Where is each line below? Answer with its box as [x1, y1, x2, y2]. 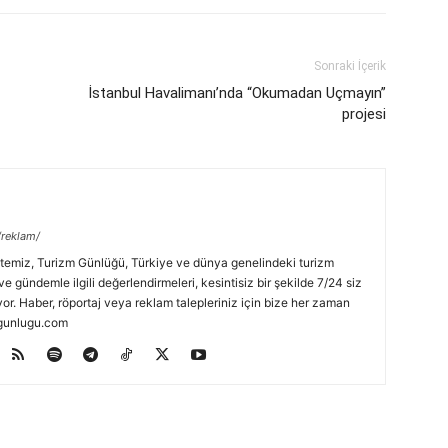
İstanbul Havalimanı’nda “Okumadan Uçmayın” [88, 84, 386, 103]
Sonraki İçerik [314, 59, 386, 74]
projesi [342, 105, 386, 124]
